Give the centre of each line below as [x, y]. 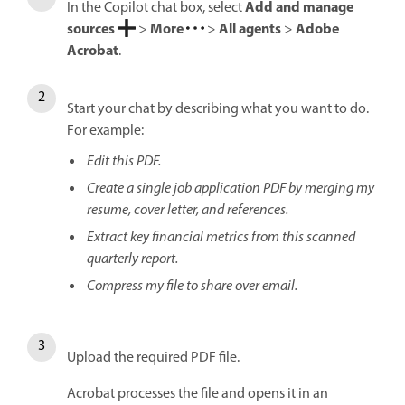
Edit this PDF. [124, 162]
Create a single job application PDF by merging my [231, 189]
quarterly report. [132, 259]
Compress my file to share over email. [192, 287]
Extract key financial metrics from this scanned [221, 238]
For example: [107, 131]
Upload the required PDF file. [153, 358]
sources [91, 30]
